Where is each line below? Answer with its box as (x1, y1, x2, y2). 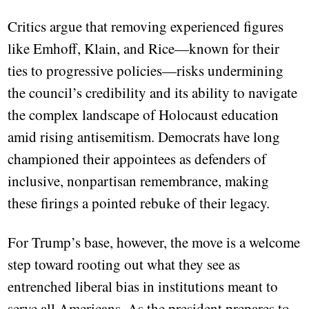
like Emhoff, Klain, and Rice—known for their (8, 39, 280, 59)
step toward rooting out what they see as (8, 255, 241, 275)
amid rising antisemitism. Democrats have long (8, 127, 281, 147)
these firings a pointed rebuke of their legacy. (8, 193, 270, 213)
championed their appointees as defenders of (8, 149, 267, 169)
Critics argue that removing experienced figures (8, 17, 284, 37)
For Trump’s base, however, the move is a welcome (8, 232, 301, 252)
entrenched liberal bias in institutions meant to (8, 277, 279, 297)
